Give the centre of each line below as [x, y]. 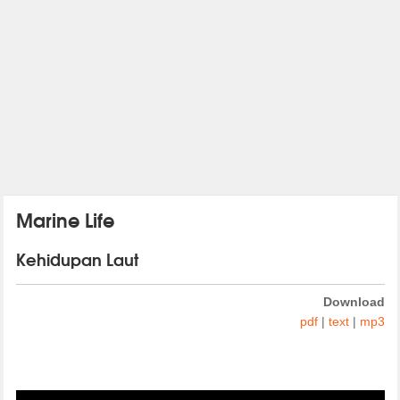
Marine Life [65, 219]
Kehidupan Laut [77, 258]
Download [354, 301]
